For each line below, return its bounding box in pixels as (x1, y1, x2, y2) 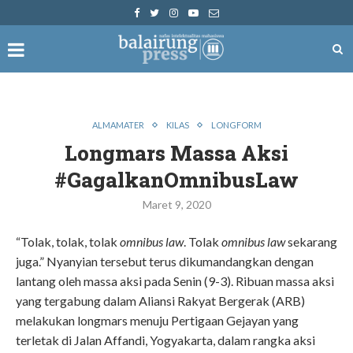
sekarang (288, 234, 337, 249)
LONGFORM (210, 120, 262, 130)
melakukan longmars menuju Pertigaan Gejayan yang (16, 313, 299, 328)
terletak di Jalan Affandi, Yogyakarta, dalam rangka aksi (16, 333, 315, 347)
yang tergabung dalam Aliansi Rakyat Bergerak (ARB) (16, 293, 305, 308)
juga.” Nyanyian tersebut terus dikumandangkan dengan (16, 254, 314, 269)
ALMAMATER (91, 120, 144, 130)
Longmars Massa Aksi (65, 139, 288, 166)
